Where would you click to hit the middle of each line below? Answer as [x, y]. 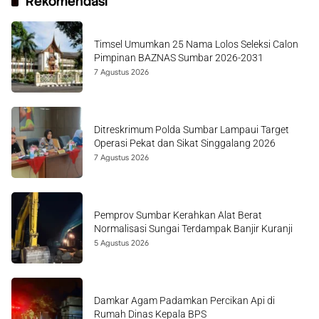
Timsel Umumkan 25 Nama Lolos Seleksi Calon [196, 44]
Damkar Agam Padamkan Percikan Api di [184, 300]
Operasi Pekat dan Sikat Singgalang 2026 [185, 143]
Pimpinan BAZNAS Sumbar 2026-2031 [179, 58]
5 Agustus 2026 [121, 243]
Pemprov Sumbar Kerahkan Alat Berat [178, 215]
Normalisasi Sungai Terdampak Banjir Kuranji [193, 229]
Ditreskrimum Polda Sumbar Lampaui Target [192, 130]
